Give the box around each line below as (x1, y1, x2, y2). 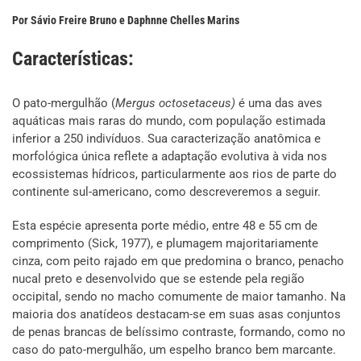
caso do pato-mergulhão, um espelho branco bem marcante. (12, 342, 336, 357)
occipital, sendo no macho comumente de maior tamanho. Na (12, 289, 346, 304)
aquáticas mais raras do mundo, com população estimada (12, 114, 326, 128)
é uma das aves (235, 96, 322, 110)
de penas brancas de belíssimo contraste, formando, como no (12, 325, 346, 339)
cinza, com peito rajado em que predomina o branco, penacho (12, 254, 344, 268)
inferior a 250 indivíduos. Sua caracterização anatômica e (12, 131, 321, 146)
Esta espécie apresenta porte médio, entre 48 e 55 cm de (12, 218, 317, 233)
